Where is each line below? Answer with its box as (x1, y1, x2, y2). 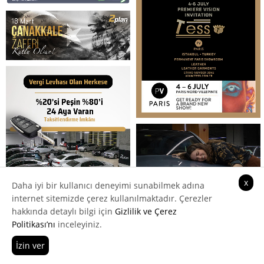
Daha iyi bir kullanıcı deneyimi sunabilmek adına (12, 180, 204, 191)
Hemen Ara (47, 243, 93, 255)
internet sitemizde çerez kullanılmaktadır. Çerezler (12, 193, 212, 204)
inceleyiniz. (55, 219, 102, 230)
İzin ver (16, 240, 45, 251)
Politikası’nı (12, 219, 55, 230)
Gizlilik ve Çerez (115, 206, 177, 217)
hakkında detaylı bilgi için (12, 206, 115, 217)
